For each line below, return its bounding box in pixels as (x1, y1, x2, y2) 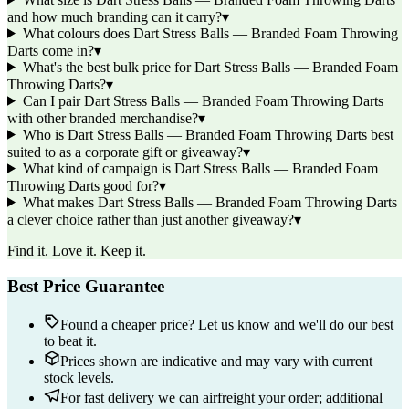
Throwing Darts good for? (7, 177, 159, 194)
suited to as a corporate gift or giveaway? (7, 143, 243, 160)
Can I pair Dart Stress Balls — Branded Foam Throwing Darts (22, 92, 383, 109)
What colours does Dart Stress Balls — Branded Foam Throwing (22, 25, 398, 41)
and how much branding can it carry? (7, 8, 222, 25)
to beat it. (44, 333, 97, 350)
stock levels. (44, 370, 114, 386)
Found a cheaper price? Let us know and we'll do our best (60, 317, 393, 333)
